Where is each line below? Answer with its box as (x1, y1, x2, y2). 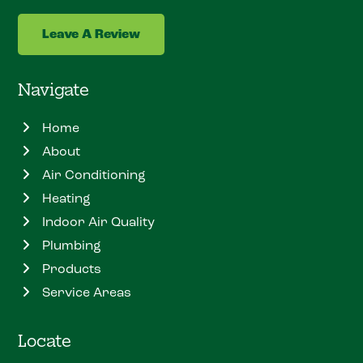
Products (42, 261, 102, 277)
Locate (18, 329, 72, 352)
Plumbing (42, 237, 102, 254)
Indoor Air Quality (42, 214, 156, 230)
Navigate (18, 78, 90, 100)
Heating (42, 190, 92, 207)
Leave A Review (42, 26, 141, 44)
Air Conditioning (42, 167, 147, 183)
